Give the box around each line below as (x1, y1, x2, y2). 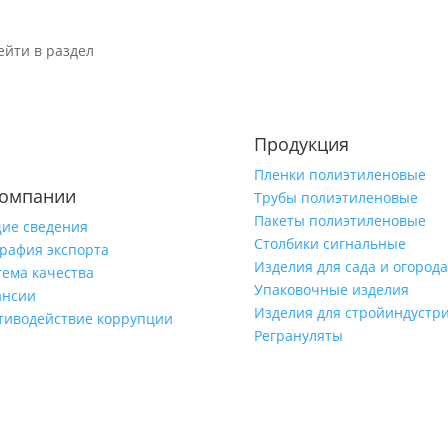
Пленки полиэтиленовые (253, 164, 426, 184)
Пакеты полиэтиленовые (253, 210, 426, 230)
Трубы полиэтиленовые (253, 187, 418, 207)
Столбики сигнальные (253, 233, 406, 253)
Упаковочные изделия (253, 279, 409, 299)
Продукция (253, 131, 349, 156)
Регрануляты (253, 325, 343, 345)
